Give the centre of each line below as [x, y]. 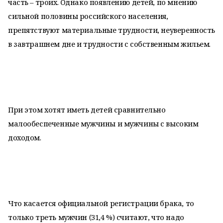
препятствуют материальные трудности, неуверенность [111, 30]
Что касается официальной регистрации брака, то [101, 203]
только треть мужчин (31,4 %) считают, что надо [96, 217]
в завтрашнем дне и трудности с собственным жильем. [109, 44]
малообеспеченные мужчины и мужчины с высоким [103, 123]
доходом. [25, 137]
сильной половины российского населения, [88, 16]
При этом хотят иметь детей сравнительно [87, 110]
